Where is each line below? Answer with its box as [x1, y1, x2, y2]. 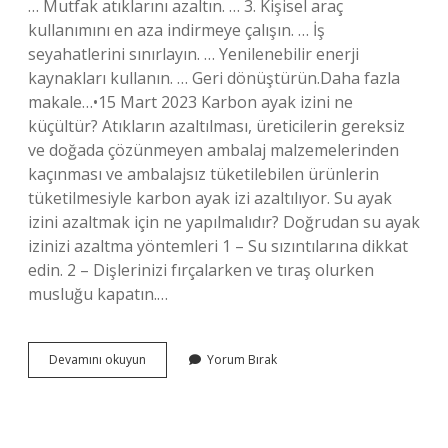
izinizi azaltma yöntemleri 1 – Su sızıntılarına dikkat [28, 235, 408, 257]
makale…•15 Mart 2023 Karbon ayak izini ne [28, 91, 353, 113]
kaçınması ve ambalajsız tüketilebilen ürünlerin [28, 163, 379, 185]
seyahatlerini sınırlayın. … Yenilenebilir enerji [28, 43, 359, 65]
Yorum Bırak [207, 351, 277, 368]
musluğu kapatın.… [28, 283, 168, 305]
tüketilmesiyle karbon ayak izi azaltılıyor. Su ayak [28, 187, 392, 209]
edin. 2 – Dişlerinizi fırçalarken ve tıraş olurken [28, 259, 374, 281]
